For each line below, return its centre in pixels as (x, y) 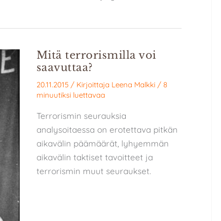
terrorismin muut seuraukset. (93, 171)
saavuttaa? (64, 68)
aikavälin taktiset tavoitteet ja (94, 157)
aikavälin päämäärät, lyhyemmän (102, 143)
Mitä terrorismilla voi (96, 55)
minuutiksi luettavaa (71, 95)
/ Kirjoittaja (91, 84)
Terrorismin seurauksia (81, 115)
